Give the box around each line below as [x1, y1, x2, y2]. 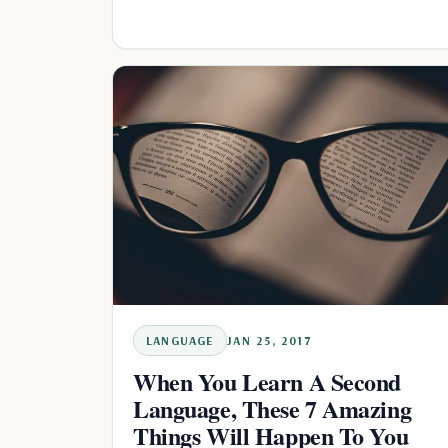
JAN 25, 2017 [226, 332, 313, 348]
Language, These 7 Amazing [133, 390, 412, 426]
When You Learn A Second [133, 363, 402, 399]
